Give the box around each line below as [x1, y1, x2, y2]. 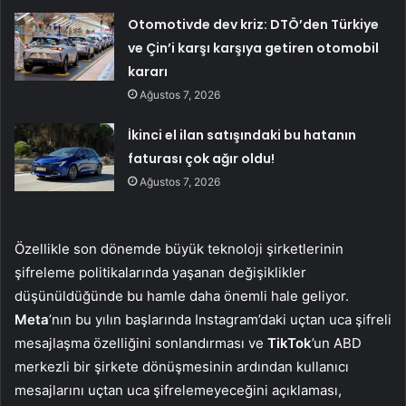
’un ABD [312, 334, 362, 353]
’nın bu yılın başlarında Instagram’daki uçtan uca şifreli [49, 311, 391, 329]
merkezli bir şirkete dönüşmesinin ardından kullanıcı [14, 358, 349, 376]
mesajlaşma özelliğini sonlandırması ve [14, 334, 267, 353]
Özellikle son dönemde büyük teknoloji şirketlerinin [14, 240, 343, 258]
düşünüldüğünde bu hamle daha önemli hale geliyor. [14, 287, 349, 305]
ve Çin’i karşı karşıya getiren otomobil [128, 39, 380, 58]
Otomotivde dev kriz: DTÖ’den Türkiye [128, 15, 380, 34]
